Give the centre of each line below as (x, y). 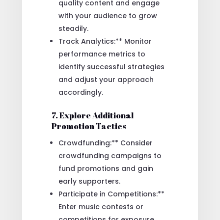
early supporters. (89, 181)
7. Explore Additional (92, 115)
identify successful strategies (111, 67)
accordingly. (81, 92)
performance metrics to (102, 54)
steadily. (73, 28)
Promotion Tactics (88, 126)
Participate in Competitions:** (111, 194)
